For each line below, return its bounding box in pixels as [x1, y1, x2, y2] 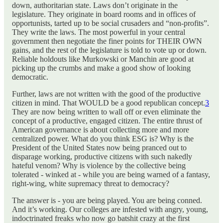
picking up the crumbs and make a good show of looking [12, 64, 191, 72]
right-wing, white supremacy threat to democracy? [12, 179, 169, 188]
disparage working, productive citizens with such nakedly [12, 152, 192, 161]
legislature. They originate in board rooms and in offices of [12, 10, 196, 18]
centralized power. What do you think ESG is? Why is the [12, 134, 194, 143]
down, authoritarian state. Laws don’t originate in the [12, 1, 178, 9]
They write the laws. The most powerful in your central [12, 28, 185, 36]
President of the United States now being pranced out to [12, 143, 187, 152]
